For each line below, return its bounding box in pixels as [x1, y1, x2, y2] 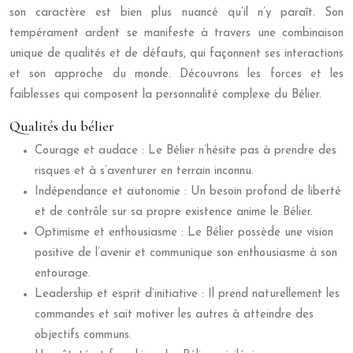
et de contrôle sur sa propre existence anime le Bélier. [35, 206, 313, 219]
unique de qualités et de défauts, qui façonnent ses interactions [9, 48, 344, 61]
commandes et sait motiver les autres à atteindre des [35, 309, 314, 321]
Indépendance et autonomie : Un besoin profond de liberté [35, 186, 341, 199]
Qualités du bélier [9, 117, 114, 136]
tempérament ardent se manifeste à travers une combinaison [9, 28, 344, 40]
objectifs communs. [35, 329, 132, 342]
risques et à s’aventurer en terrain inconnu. [35, 165, 254, 178]
